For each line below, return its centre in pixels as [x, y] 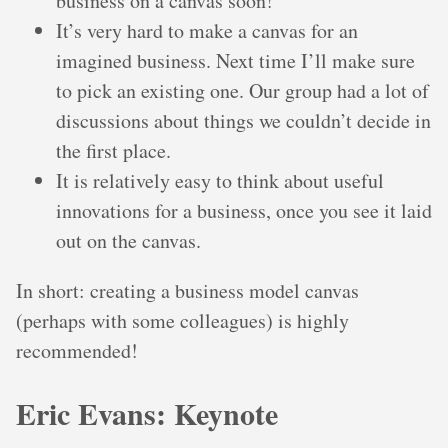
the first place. [113, 151]
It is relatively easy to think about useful [220, 181]
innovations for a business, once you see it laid [244, 211]
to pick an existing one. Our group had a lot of [242, 91]
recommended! [77, 351]
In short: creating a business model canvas [187, 291]
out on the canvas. [128, 241]
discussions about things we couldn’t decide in [243, 121]
